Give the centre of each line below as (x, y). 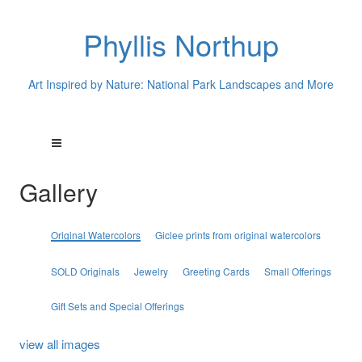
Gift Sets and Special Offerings (117, 306)
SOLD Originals (85, 271)
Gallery (58, 192)
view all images (59, 344)
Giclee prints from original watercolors (238, 235)
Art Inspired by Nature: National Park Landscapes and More (181, 84)
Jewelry (151, 271)
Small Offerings (297, 271)
